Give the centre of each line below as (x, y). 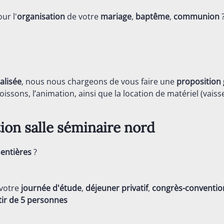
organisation (41, 16)
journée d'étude (51, 188)
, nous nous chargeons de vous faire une (99, 81)
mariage (116, 16)
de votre (83, 16)
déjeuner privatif (117, 188)
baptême (152, 16)
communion (196, 16)
